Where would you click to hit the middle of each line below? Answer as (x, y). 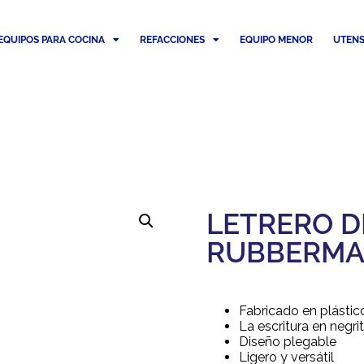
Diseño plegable (288, 342)
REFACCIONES (173, 39)
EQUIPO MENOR (277, 39)
